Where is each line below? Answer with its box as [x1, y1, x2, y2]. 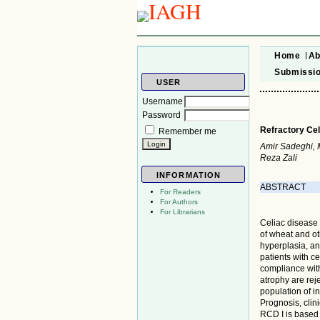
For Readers [160, 188, 201, 196]
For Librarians [160, 208, 205, 216]
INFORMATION [156, 171, 221, 180]
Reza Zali [260, 152, 298, 163]
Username [142, 96, 183, 106]
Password [142, 109, 181, 120]
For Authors [160, 198, 198, 206]
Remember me [159, 126, 216, 136]
